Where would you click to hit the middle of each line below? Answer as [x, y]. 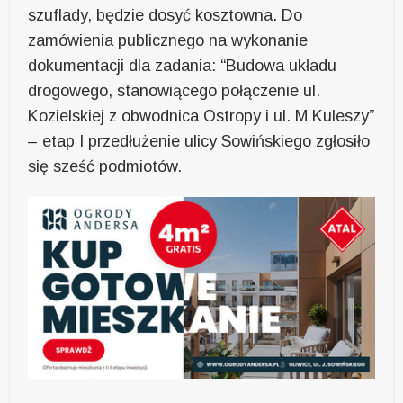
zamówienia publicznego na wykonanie [168, 40]
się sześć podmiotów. [105, 166]
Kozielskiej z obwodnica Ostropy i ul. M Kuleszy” [201, 116]
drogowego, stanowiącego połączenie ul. [175, 90]
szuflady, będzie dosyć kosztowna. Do [166, 15]
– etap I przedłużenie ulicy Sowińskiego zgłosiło [199, 141]
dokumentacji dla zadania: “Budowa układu [183, 65]
